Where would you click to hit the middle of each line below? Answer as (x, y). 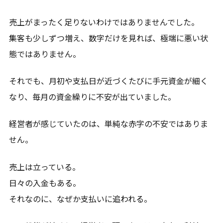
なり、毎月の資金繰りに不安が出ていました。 (92, 96)
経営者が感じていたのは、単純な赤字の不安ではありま (108, 124)
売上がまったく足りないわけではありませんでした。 (104, 22)
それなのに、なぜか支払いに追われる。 (80, 198)
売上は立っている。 (44, 167)
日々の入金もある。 (45, 182)
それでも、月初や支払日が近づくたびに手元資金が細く (108, 80)
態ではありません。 (45, 54)
